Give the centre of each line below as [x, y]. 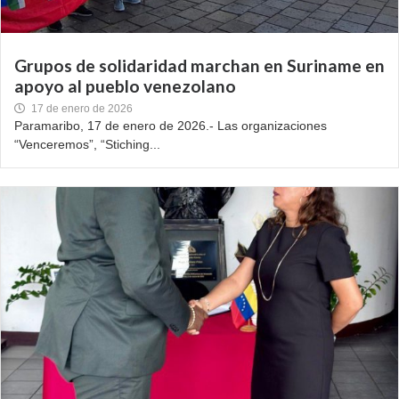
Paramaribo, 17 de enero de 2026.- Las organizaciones [171, 126]
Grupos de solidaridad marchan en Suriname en [199, 66]
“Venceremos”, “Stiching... [87, 145]
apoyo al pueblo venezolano [125, 86]
